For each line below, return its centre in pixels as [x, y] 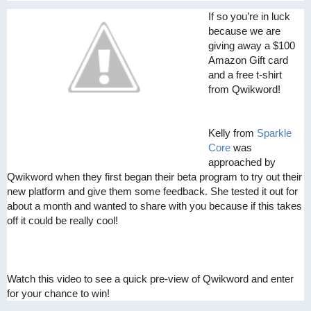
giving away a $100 [252, 46]
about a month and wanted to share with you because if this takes [154, 206]
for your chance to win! [61, 294]
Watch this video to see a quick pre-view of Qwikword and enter [150, 279]
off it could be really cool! [62, 221]
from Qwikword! [244, 90]
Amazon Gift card [248, 60]
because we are [244, 31]
